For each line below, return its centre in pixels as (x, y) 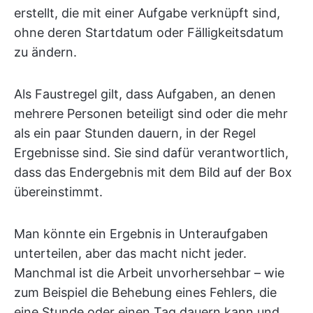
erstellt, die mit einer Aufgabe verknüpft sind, (147, 13)
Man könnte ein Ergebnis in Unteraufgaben (141, 234)
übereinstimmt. (58, 192)
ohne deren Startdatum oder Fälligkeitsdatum (149, 32)
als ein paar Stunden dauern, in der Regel (135, 133)
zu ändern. (45, 52)
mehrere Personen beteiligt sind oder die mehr (151, 114)
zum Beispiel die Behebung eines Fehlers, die (145, 292)
